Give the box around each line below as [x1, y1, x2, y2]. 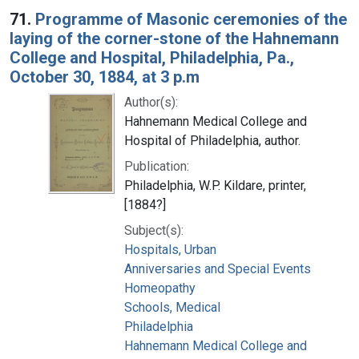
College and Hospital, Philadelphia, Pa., [10, 47, 294, 67]
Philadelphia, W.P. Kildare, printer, [124, 177, 306, 193]
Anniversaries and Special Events [124, 260, 311, 276]
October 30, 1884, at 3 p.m [10, 67, 200, 87]
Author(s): [124, 94, 178, 110]
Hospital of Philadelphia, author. [124, 132, 301, 148]
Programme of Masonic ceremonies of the [35, 9, 347, 29]
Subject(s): [124, 222, 184, 238]
